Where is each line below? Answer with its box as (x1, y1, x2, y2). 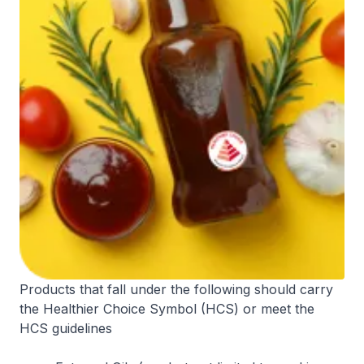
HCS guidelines (19, 320, 112, 337)
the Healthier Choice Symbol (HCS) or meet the (19, 301, 314, 318)
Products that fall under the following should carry (19, 281, 333, 298)
